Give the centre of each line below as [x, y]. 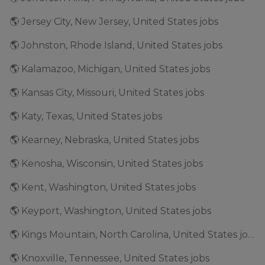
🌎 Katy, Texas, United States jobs [86, 116]
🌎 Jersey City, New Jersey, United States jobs [114, 21]
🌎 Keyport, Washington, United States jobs [110, 211]
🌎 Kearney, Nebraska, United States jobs [104, 140]
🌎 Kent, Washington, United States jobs [103, 187]
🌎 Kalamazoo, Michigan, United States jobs [110, 69]
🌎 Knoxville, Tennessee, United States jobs [109, 258]
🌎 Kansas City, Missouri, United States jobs [107, 92]
